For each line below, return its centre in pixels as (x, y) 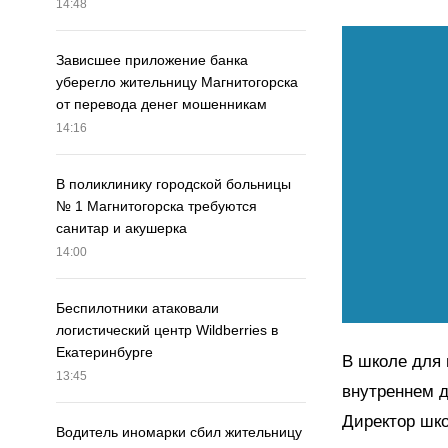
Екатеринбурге (104, 352)
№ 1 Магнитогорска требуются (156, 206)
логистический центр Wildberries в (167, 330)
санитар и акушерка (121, 228)
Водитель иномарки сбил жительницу (179, 432)
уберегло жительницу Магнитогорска (177, 82)
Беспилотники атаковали (137, 308)
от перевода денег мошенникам (161, 104)
